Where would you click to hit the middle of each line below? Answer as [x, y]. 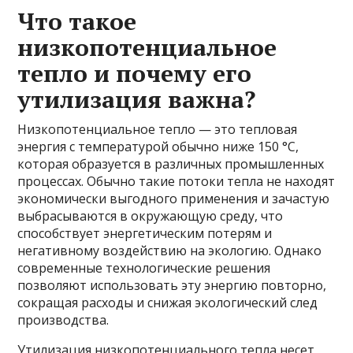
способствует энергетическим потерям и [145, 233]
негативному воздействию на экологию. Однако [170, 251]
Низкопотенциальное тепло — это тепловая [158, 129]
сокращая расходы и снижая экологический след [168, 303]
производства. [63, 320]
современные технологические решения [144, 268]
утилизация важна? [137, 99]
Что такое [77, 21]
